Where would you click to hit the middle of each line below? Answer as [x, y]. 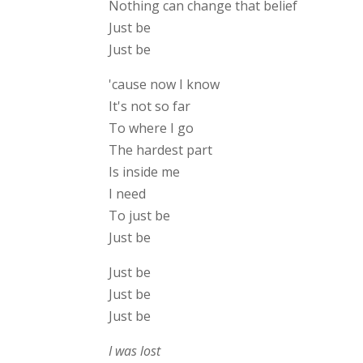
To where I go [152, 128]
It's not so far [150, 107]
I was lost [135, 351]
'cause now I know [164, 85]
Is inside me [145, 172]
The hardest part [161, 150]
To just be [140, 216]
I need [128, 194]
